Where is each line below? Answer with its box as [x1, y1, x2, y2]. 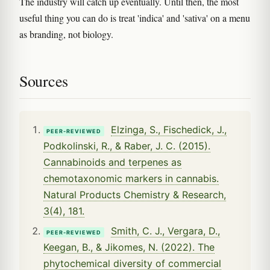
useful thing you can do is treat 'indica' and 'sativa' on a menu [19, 11, 250, 25]
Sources [19, 71, 68, 92]
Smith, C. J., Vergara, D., [111, 225, 220, 237]
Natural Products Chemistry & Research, [43, 189, 226, 201]
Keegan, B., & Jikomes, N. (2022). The [43, 241, 215, 254]
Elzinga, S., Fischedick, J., [111, 124, 227, 136]
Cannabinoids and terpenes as [43, 156, 181, 169]
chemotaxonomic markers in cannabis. [43, 172, 219, 185]
